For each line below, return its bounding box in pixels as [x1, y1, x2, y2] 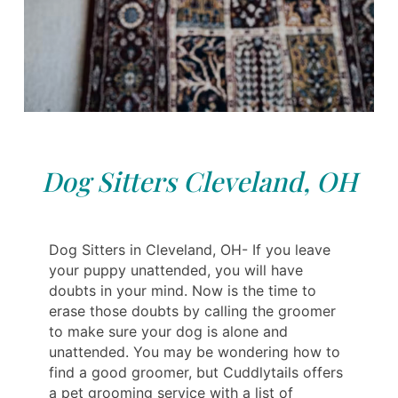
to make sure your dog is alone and [49, 322, 288, 340]
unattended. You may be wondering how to [49, 342, 340, 361]
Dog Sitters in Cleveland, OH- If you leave [49, 240, 330, 259]
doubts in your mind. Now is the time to [49, 281, 316, 299]
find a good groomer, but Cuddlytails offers [49, 362, 343, 381]
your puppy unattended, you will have [49, 260, 303, 279]
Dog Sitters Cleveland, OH [41, 163, 357, 199]
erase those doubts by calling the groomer [49, 301, 336, 320]
